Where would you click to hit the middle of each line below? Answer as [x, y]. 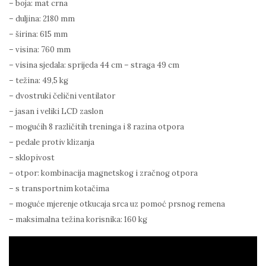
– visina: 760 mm [40, 49]
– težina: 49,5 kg [39, 80]
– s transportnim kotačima [59, 188]
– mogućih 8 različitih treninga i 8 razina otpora [96, 126]
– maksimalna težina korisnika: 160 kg [78, 219]
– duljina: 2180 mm [42, 18]
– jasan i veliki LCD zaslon [56, 111]
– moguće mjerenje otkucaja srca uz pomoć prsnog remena [117, 204]
